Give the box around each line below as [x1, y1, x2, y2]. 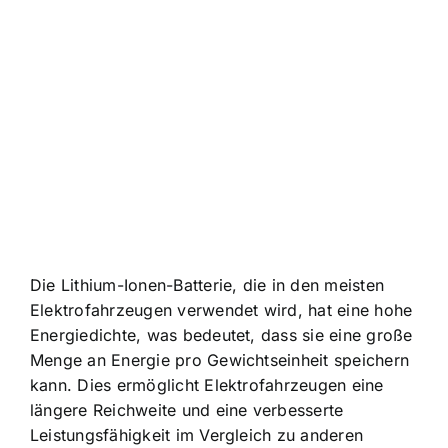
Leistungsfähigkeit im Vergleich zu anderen [30, 425, 364, 445]
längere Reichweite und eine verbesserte [30, 400, 344, 420]
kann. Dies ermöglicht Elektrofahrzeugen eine [30, 375, 384, 395]
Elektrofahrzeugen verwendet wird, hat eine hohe [30, 300, 413, 320]
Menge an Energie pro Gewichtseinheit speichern [30, 350, 410, 370]
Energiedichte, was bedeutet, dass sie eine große [30, 325, 413, 345]
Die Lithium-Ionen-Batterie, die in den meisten [30, 275, 385, 295]
